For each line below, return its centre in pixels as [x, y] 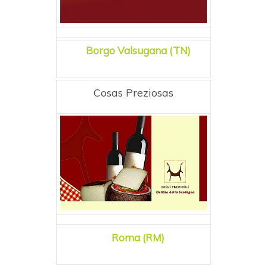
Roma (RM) [138, 237]
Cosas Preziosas [133, 92]
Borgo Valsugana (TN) [138, 50]
